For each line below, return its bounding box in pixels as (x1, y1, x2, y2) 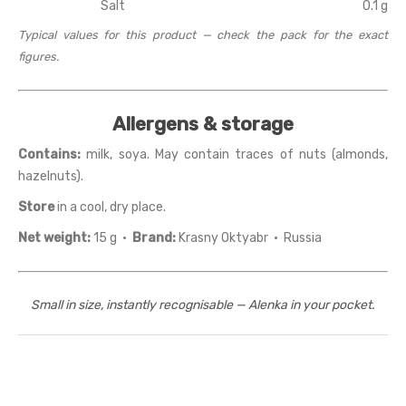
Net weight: (18, 230, 91, 246)
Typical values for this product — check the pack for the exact (18, 28, 388, 43)
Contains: (18, 147, 81, 163)
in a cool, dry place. (54, 199, 166, 216)
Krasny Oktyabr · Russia (176, 230, 322, 246)
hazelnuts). (18, 169, 83, 185)
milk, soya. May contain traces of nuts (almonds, (81, 147, 388, 163)
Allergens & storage (112, 112, 294, 136)
